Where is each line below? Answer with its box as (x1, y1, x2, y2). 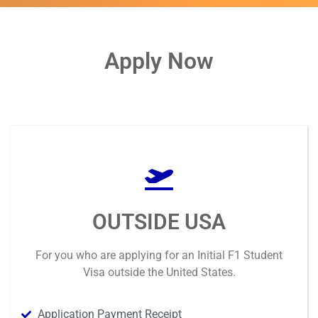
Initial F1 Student (197, 248, 283, 263)
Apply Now (104, 48, 214, 75)
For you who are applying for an (35, 248, 197, 263)
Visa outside (82, 265, 145, 280)
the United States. (144, 265, 236, 280)
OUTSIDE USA (92, 209, 226, 235)
